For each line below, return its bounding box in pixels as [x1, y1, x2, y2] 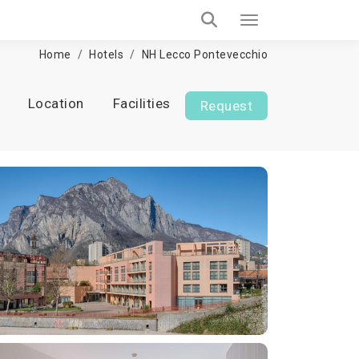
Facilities [112, 95, 171, 111]
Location [27, 95, 84, 111]
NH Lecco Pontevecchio [141, 48, 268, 61]
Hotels [89, 48, 123, 61]
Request [200, 98, 252, 114]
